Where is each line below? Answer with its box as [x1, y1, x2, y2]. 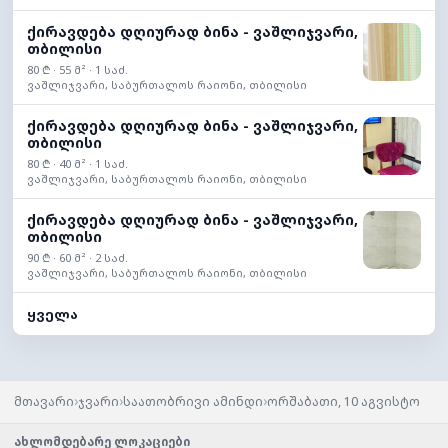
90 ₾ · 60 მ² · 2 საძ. [27, 250, 128, 266]
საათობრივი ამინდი [123, 393, 263, 411]
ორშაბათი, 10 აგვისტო [267, 393, 420, 411]
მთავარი [14, 393, 74, 411]
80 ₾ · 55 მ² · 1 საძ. [27, 62, 128, 78]
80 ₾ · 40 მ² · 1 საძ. [27, 156, 128, 172]
